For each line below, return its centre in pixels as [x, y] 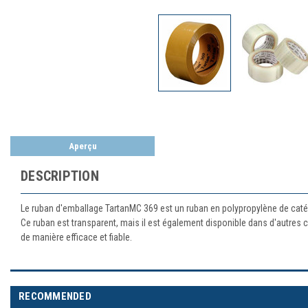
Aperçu [82, 146]
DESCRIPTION [60, 176]
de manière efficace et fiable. [76, 237]
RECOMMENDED [55, 296]
